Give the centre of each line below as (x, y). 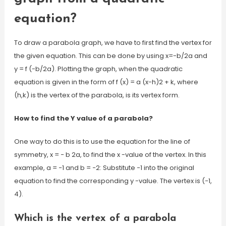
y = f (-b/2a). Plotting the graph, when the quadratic (98, 69)
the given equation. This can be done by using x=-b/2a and (110, 56)
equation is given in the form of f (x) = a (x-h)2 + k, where (106, 82)
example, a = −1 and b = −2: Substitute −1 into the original (104, 168)
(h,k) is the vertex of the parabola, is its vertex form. (97, 95)
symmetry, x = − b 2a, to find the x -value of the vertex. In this (110, 155)
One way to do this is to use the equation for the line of (102, 142)
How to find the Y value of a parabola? (83, 118)
